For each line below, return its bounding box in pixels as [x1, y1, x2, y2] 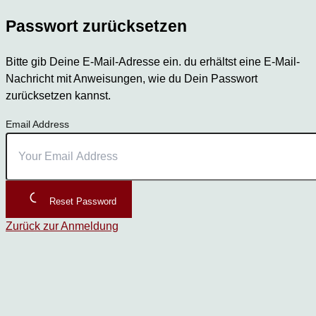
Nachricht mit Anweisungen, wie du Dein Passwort [6, 73, 257, 85]
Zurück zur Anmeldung [6, 219, 119, 232]
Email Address [6, 118, 69, 130]
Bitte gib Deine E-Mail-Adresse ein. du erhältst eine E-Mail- [6, 56, 300, 68]
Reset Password [49, 195, 116, 207]
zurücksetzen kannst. [6, 90, 111, 102]
